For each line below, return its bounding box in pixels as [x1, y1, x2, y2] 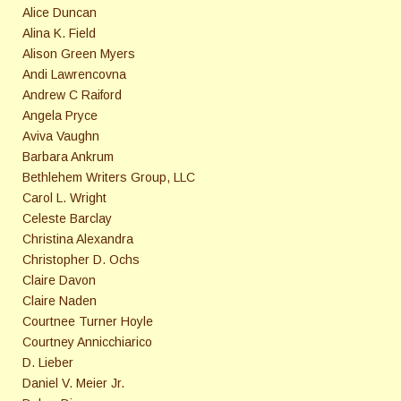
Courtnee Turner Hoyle [22, 314, 153, 329]
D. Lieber [22, 355, 73, 371]
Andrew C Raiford [22, 88, 122, 103]
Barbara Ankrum [22, 149, 114, 165]
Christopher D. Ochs [22, 252, 140, 268]
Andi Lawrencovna [22, 67, 126, 82]
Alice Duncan [22, 5, 97, 21]
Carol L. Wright [22, 191, 107, 206]
